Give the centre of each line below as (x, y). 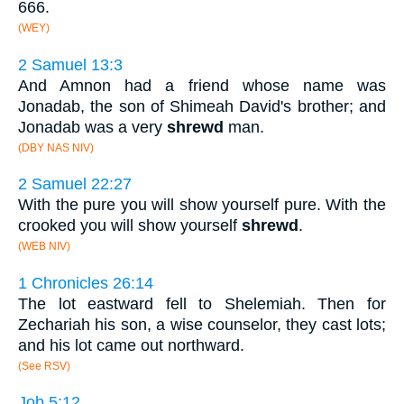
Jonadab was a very (92, 127)
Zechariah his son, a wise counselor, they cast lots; (202, 324)
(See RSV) (44, 366)
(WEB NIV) (44, 247)
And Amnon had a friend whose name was (202, 85)
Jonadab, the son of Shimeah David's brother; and (202, 106)
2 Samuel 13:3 (70, 64)
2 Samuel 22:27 (75, 184)
